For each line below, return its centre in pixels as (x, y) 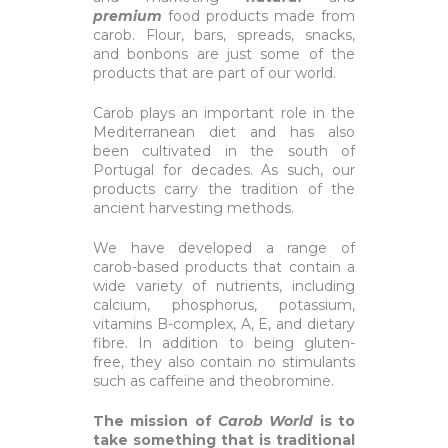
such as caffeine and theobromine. (214, 381)
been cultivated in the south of (224, 151)
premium (128, 16)
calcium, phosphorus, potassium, (224, 305)
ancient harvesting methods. (194, 208)
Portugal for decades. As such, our (224, 170)
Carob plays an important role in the (224, 113)
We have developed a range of (224, 248)
